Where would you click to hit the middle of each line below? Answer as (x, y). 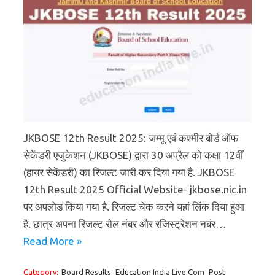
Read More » (52, 241)
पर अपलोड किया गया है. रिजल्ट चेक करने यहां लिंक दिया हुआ (134, 207)
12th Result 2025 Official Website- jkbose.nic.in (135, 190)
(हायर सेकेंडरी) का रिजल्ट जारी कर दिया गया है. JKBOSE (129, 172)
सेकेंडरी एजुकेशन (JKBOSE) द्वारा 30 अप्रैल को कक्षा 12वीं (133, 155)
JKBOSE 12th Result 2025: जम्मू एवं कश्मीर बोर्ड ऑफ (131, 138)
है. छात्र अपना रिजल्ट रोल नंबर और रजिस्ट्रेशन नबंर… (125, 224)
